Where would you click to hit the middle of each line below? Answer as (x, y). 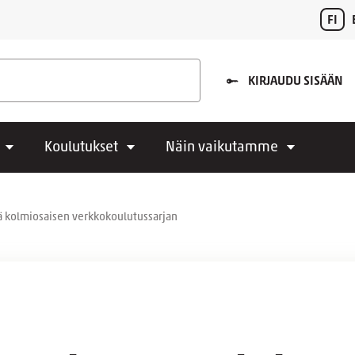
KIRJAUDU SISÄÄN (296, 82)
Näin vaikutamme (222, 148)
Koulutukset (81, 148)
